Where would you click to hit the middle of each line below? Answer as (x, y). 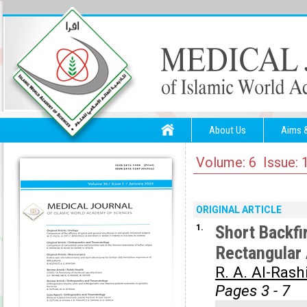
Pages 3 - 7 (253, 291)
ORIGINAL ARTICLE (239, 210)
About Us (228, 130)
